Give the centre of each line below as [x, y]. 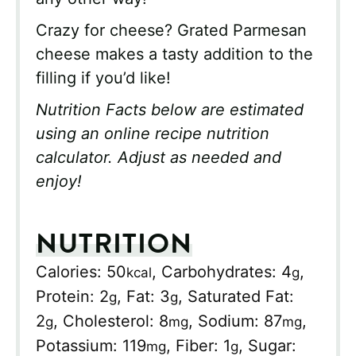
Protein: [68, 297]
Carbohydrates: [221, 272]
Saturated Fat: [241, 297]
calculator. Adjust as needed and [159, 158]
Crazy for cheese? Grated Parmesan [171, 31]
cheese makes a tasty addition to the [174, 54]
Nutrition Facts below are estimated [170, 110]
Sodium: [231, 321]
